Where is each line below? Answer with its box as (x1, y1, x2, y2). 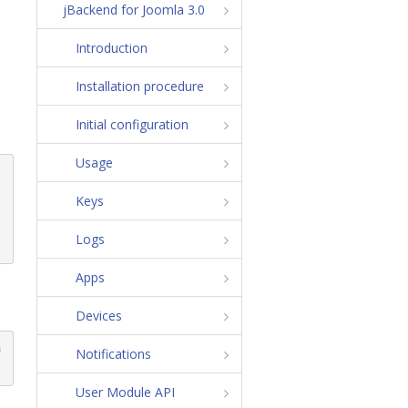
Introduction (75, 38, 148, 56)
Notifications (75, 344, 151, 362)
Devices (75, 306, 122, 324)
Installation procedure (75, 76, 204, 95)
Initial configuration (75, 115, 189, 133)
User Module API (75, 382, 175, 401)
